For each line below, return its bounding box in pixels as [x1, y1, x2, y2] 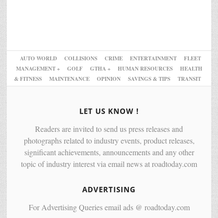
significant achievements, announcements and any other [24, 146, 194, 157]
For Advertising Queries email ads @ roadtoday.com [28, 201, 190, 212]
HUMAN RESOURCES [117, 64, 173, 73]
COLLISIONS [64, 54, 97, 62]
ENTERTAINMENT [130, 54, 177, 62]
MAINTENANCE [49, 74, 90, 83]
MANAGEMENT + [16, 64, 60, 73]
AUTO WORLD [20, 54, 57, 62]
